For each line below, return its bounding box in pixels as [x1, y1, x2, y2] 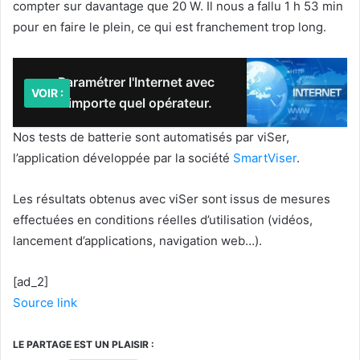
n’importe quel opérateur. [58, 95, 213, 112]
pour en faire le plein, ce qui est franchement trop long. [13, 19, 326, 35]
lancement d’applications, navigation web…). [13, 233, 262, 249]
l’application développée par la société [13, 150, 233, 166]
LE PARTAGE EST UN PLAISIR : [13, 338, 154, 351]
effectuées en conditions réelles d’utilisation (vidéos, [13, 212, 313, 228]
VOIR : [31, 86, 63, 100]
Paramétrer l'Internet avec [58, 74, 215, 91]
